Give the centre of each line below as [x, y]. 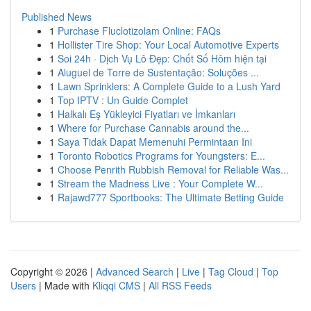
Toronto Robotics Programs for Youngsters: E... [161, 155]
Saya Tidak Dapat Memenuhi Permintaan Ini [155, 142]
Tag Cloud [231, 271]
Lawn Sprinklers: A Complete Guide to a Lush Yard [169, 86]
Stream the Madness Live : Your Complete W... [160, 183]
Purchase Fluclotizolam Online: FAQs [139, 31]
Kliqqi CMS [116, 285]
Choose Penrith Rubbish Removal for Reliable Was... [173, 169]
